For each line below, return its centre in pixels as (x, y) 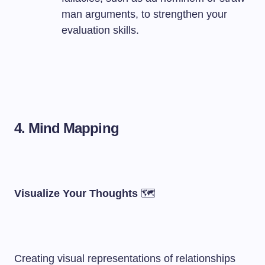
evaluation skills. (100, 30)
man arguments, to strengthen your (144, 14)
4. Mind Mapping (67, 128)
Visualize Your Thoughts (76, 193)
